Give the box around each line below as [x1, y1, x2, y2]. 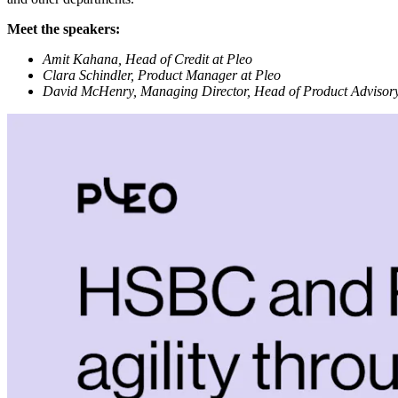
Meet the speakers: [7, 20, 120, 36]
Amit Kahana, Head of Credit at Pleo [43, 51, 252, 67]
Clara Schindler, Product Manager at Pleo [43, 67, 281, 83]
